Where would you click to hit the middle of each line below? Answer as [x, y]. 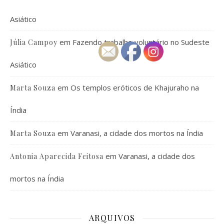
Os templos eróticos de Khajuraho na [135, 87]
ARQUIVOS [112, 218]
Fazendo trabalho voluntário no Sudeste [141, 42]
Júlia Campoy [34, 42]
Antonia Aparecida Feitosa [57, 156]
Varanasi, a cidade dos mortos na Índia [137, 133]
